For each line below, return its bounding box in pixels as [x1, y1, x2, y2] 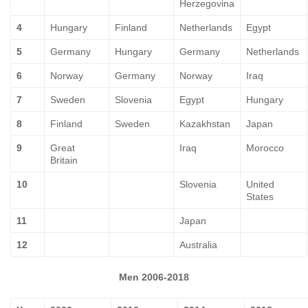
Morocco [246, 142, 284, 153]
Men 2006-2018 [119, 272, 189, 283]
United [246, 179, 274, 190]
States [246, 191, 274, 202]
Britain [50, 155, 78, 166]
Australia [179, 239, 217, 250]
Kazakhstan [179, 118, 230, 129]
